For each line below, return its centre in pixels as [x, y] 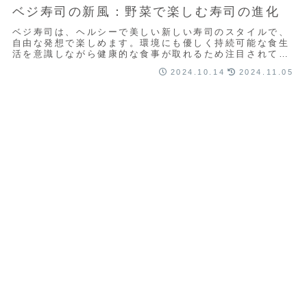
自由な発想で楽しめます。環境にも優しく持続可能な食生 [151, 42]
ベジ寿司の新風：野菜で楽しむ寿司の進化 [146, 12]
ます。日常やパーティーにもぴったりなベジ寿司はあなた [151, 64]
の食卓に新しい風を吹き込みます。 [97, 75]
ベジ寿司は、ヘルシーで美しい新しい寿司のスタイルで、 [151, 32]
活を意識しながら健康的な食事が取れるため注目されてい [151, 53]
